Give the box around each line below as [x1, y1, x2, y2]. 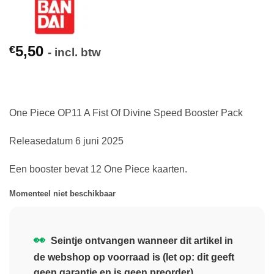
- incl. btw [48, 45, 101, 59]
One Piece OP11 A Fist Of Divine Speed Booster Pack [9, 107, 243, 118]
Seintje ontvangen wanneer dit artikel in [48, 235, 233, 246]
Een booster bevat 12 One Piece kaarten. [9, 163, 187, 174]
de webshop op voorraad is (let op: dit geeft [34, 252, 234, 263]
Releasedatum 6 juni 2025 [9, 135, 124, 146]
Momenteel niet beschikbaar [9, 189, 116, 199]
